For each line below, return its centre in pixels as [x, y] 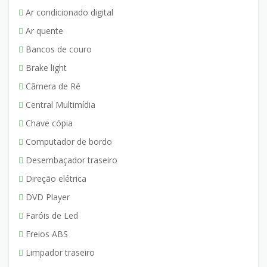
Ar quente [43, 30]
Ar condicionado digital [68, 12]
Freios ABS [46, 234]
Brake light [45, 67]
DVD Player [46, 197]
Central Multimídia [59, 104]
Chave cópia [48, 123]
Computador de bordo [68, 141]
